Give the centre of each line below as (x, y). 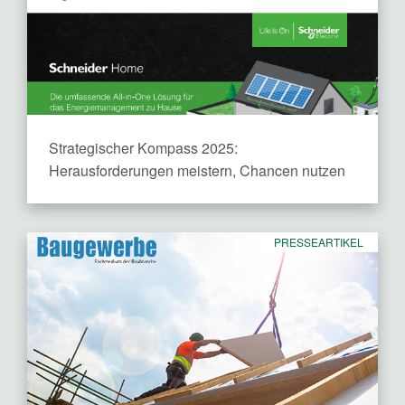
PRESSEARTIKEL (319, 241)
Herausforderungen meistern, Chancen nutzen (197, 170)
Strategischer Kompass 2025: (143, 147)
